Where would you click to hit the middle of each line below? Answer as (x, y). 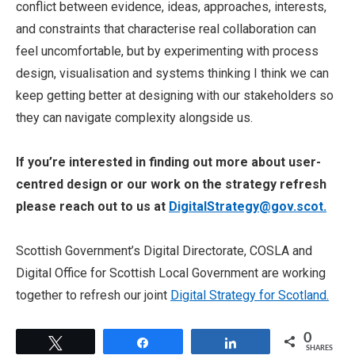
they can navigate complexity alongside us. (134, 118)
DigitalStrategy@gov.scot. (248, 206)
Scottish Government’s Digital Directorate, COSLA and (164, 251)
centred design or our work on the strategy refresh (171, 184)
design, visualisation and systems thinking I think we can (172, 73)
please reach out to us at (92, 206)
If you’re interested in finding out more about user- (168, 162)
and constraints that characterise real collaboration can (166, 29)
